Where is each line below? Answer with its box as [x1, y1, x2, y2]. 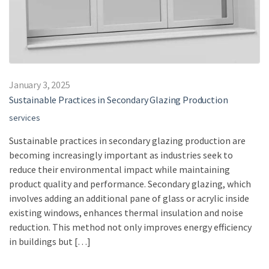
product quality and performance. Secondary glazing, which [9, 178, 251, 190]
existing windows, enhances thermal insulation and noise [9, 207, 243, 219]
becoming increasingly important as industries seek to [9, 149, 233, 162]
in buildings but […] [9, 235, 91, 248]
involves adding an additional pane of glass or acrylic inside [9, 192, 249, 205]
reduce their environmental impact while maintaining [9, 163, 230, 176]
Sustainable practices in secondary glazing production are [9, 134, 246, 147]
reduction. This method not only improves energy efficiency [9, 221, 252, 234]
